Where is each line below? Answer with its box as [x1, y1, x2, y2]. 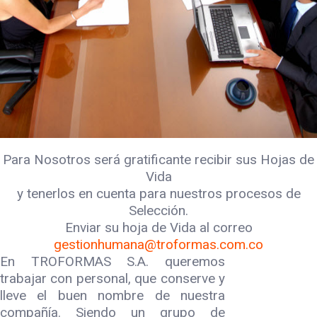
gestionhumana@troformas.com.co [54, 236, 263, 253]
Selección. [129, 202, 188, 219]
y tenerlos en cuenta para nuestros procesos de [16, 185, 301, 202]
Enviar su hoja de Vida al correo [64, 219, 253, 236]
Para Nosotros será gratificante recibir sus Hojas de [3, 151, 314, 168]
